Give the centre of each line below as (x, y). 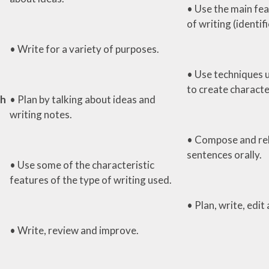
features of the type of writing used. (90, 180)
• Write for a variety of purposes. (84, 49)
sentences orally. (224, 154)
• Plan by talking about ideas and (82, 99)
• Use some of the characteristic (82, 165)
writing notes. (41, 114)
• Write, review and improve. (74, 230)
